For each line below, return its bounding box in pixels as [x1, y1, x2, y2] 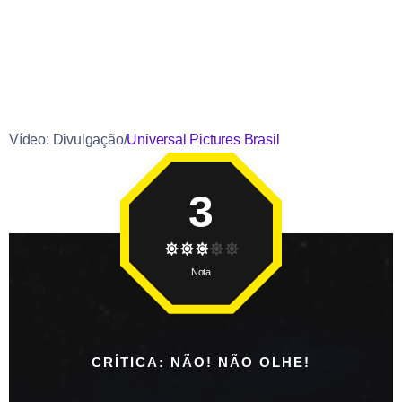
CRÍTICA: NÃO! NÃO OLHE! [92, 354, 310, 370]
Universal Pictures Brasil [127, 131, 280, 147]
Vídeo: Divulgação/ [9, 131, 127, 147]
